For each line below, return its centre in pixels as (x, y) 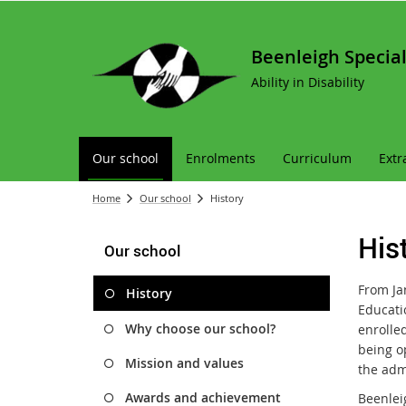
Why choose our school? (200, 329)
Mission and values (184, 363)
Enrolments (221, 158)
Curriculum (317, 158)
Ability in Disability (308, 82)
